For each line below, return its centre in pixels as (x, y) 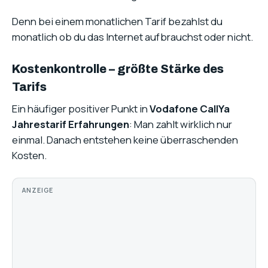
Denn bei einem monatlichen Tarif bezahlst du (117, 22)
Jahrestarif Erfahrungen (71, 124)
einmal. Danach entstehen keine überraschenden (125, 140)
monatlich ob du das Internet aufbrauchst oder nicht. (133, 37)
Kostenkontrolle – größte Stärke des (118, 69)
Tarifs (29, 87)
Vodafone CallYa (190, 109)
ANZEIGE (38, 191)
